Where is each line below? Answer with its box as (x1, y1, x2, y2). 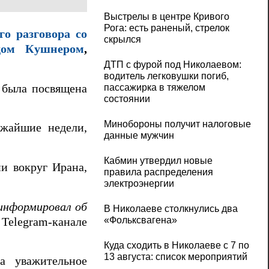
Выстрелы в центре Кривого (103, 11, 229, 22)
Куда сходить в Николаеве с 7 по (103, 240, 249, 251)
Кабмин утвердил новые (103, 156, 213, 166)
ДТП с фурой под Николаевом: (103, 59, 241, 70)
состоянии (103, 94, 150, 104)
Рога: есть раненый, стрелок (103, 23, 229, 34)
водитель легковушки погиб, (103, 71, 229, 82)
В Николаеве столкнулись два (103, 204, 238, 214)
